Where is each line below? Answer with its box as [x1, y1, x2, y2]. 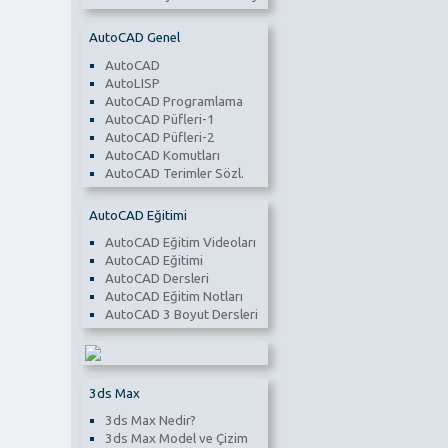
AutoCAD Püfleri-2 [104, 129, 215, 145]
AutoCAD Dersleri [104, 270, 209, 286]
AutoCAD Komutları [104, 147, 220, 163]
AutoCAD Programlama [104, 93, 243, 109]
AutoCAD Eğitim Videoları [104, 234, 256, 250]
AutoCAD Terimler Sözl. [104, 165, 244, 181]
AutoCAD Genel [88, 30, 180, 46]
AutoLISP [104, 75, 160, 91]
